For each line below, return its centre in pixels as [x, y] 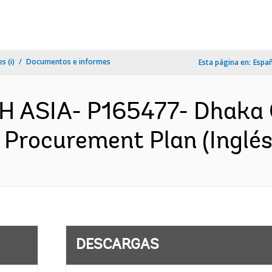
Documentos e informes [68, 62]
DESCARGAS [117, 245]
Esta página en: [225, 62]
